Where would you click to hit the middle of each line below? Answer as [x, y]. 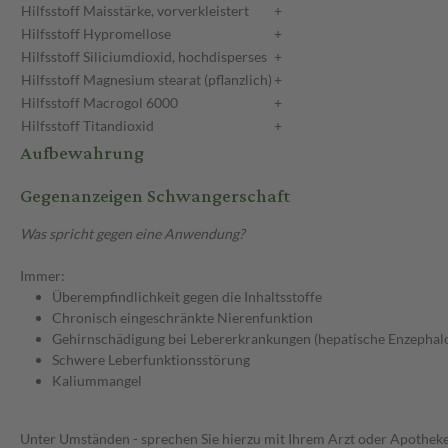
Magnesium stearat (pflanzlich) [177, 80]
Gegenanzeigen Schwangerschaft [155, 197]
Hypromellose [127, 34]
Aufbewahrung [82, 154]
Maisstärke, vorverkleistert [166, 11]
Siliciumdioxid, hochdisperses [175, 57]
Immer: [42, 276]
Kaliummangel [97, 381]
